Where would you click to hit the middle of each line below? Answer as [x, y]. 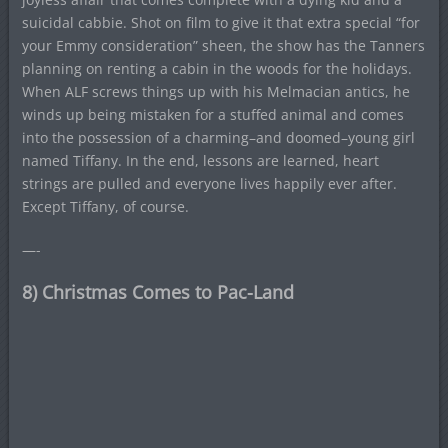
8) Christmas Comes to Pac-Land [157, 291]
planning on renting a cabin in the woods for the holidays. [216, 68]
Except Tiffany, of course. [105, 206]
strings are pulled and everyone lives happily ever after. [209, 183]
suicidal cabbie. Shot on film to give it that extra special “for [220, 22]
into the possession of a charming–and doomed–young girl [218, 137]
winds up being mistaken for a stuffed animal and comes [212, 114]
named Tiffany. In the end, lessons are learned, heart [200, 160]
